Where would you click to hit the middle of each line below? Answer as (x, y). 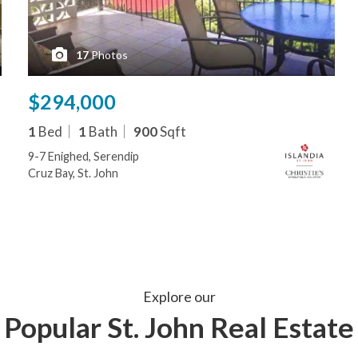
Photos (110, 55)
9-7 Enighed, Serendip (84, 157)
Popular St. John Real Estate (179, 327)
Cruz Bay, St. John (74, 173)
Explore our (179, 297)
